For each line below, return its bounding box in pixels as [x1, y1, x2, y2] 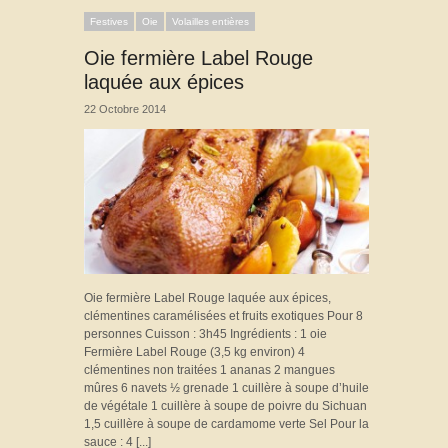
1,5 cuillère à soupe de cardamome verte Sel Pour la [84, 416, 369, 431]
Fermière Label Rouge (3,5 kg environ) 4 [84, 344, 305, 359]
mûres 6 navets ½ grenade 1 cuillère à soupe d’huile [84, 380, 369, 395]
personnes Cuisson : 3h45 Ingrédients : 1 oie [84, 326, 327, 341]
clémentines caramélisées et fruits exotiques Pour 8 [84, 308, 363, 323]
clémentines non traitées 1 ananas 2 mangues [84, 362, 335, 377]
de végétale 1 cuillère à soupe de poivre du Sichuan [84, 398, 367, 413]
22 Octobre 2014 [84, 102, 166, 115]
